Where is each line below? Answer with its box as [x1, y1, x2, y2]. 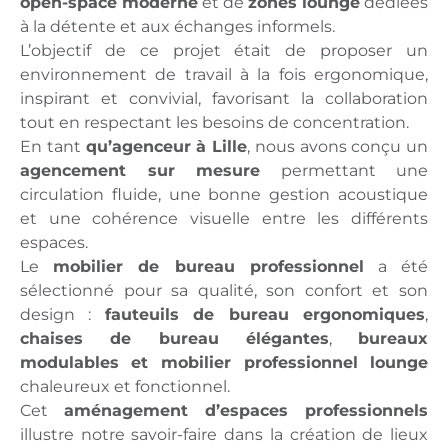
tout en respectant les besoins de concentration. [20, 113, 409, 132]
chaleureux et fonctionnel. [20, 377, 230, 396]
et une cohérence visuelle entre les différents [20, 209, 428, 228]
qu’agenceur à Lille [85, 137, 247, 156]
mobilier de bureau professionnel [53, 257, 364, 276]
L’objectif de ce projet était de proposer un [20, 41, 428, 60]
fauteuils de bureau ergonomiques [104, 305, 426, 324]
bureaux [358, 329, 428, 348]
